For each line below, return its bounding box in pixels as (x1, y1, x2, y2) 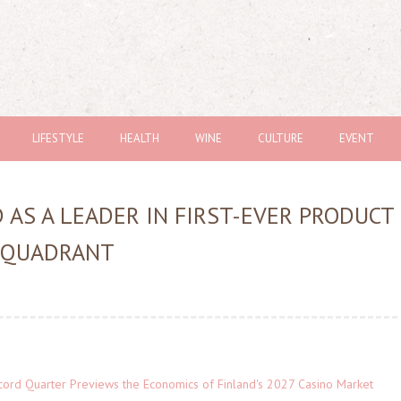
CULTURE (258, 131, 303, 146)
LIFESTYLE (32, 131, 84, 146)
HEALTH (120, 131, 159, 146)
